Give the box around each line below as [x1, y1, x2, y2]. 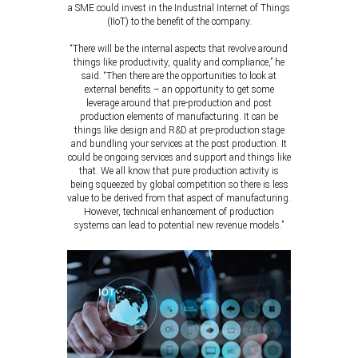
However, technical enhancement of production [84, 206, 274, 217]
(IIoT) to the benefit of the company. [106, 16, 252, 27]
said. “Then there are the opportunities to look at [82, 70, 276, 82]
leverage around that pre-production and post [86, 97, 272, 109]
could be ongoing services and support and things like [67, 152, 291, 163]
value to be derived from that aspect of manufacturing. [67, 193, 291, 204]
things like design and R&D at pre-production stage [74, 125, 284, 136]
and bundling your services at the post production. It [71, 138, 287, 149]
